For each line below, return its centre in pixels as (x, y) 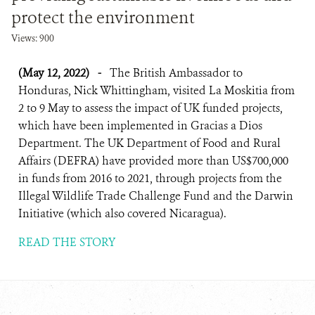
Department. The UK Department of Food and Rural (149, 143)
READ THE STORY (67, 242)
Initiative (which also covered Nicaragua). (122, 213)
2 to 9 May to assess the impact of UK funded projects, (150, 108)
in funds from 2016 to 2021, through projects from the (150, 178)
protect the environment (103, 18)
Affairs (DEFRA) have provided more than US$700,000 (153, 161)
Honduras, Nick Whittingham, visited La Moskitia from (156, 90)
